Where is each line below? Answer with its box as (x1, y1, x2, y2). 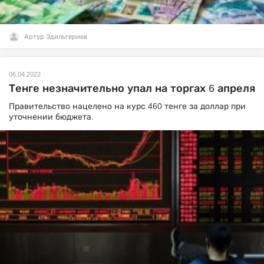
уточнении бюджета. (9, 112, 96, 121)
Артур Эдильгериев (24, 33, 87, 40)
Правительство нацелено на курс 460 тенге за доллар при (9, 101, 246, 111)
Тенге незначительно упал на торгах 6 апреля (9, 82, 255, 94)
